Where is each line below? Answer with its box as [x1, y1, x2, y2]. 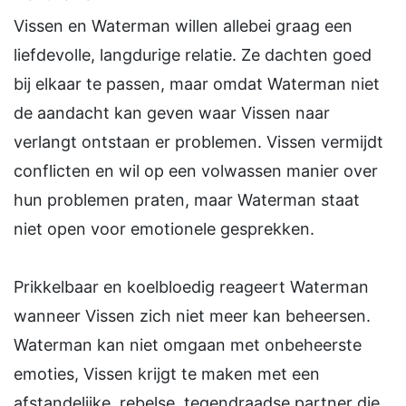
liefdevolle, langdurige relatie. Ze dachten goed [14, 45, 372, 65]
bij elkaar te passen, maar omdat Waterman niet [14, 74, 380, 94]
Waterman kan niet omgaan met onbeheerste [14, 335, 362, 355]
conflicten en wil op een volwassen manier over [14, 161, 378, 181]
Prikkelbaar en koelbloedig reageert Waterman [14, 277, 369, 297]
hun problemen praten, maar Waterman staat [14, 190, 360, 210]
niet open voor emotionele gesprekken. [14, 219, 314, 239]
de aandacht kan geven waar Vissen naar [14, 103, 330, 123]
